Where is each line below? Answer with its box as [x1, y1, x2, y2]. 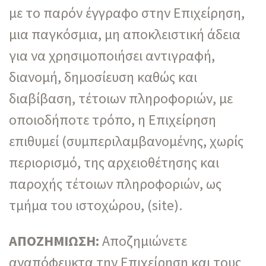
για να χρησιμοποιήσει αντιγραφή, [9, 46, 215, 65]
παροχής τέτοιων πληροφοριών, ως [9, 174, 221, 193]
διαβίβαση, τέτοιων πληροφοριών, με [9, 88, 233, 107]
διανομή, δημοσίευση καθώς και [9, 67, 197, 86]
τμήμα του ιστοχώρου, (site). [9, 195, 182, 214]
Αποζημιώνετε [99, 231, 187, 250]
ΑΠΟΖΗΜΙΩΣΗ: [9, 231, 99, 250]
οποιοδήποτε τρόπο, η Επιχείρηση [9, 110, 216, 129]
